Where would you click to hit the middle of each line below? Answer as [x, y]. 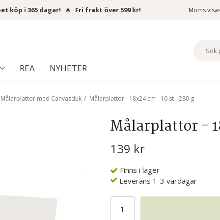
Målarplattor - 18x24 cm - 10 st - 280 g [142, 98]
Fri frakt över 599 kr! [108, 10]
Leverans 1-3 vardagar [158, 181]
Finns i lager [140, 170]
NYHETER [68, 68]
